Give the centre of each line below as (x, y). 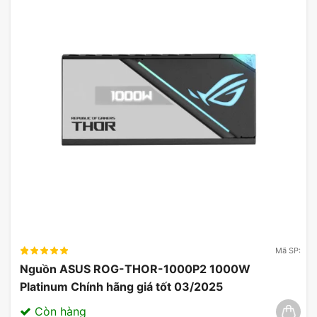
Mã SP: (288, 250)
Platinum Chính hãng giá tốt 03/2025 (121, 286)
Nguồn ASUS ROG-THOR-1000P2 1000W (135, 269)
